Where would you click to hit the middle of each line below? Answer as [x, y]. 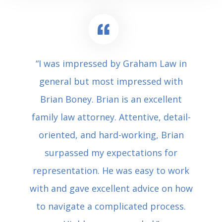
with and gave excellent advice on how [111, 188]
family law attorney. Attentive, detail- [111, 117]
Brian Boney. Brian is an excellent [111, 99]
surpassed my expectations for [111, 152]
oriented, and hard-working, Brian [111, 135]
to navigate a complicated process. [111, 206]
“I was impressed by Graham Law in [111, 63]
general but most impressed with [111, 81]
